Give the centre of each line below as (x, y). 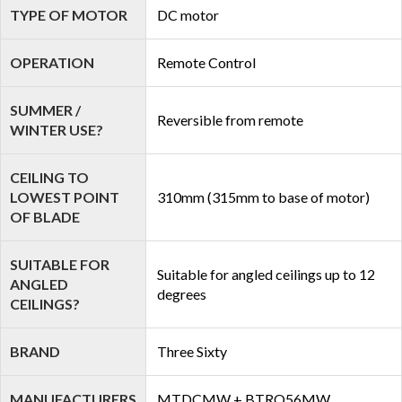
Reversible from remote (230, 120)
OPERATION (52, 62)
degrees (182, 294)
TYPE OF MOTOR (69, 15)
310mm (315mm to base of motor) (263, 197)
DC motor (188, 15)
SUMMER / (45, 110)
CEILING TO (49, 177)
